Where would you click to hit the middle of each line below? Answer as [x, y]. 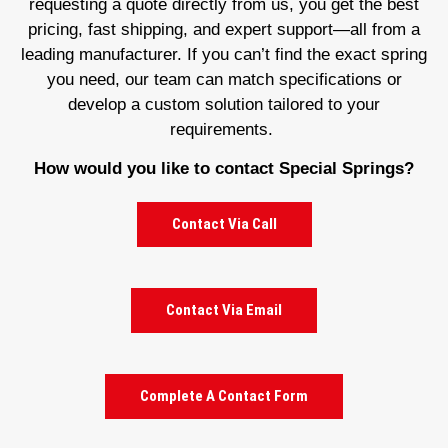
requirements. [224, 129]
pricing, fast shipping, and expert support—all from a [224, 29]
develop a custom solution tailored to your [224, 104]
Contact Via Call [224, 223]
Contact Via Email [224, 309]
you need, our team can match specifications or [224, 79]
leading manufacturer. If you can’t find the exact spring [224, 54]
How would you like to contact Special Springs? [224, 169]
